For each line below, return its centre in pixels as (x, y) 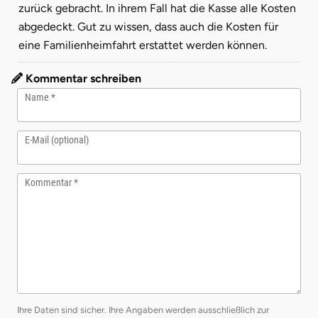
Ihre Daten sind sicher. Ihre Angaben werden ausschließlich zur (143, 309)
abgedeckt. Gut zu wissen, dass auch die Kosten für (148, 26)
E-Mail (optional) (57, 139)
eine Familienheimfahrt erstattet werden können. (143, 45)
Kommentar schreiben (82, 78)
